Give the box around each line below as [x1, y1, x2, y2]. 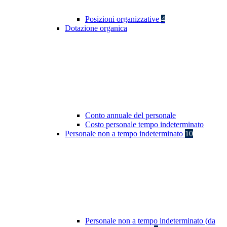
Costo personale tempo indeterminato [85, 120, 204, 129]
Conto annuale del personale [85, 111, 176, 120]
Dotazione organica [65, 24, 127, 33]
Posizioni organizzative [85, 15, 161, 24]
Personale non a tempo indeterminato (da [85, 216, 215, 225]
